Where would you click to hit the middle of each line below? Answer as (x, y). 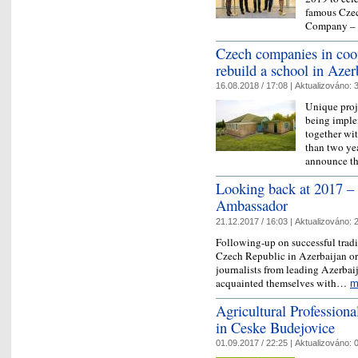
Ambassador (252, 205)
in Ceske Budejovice (275, 327)
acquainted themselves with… (283, 282)
